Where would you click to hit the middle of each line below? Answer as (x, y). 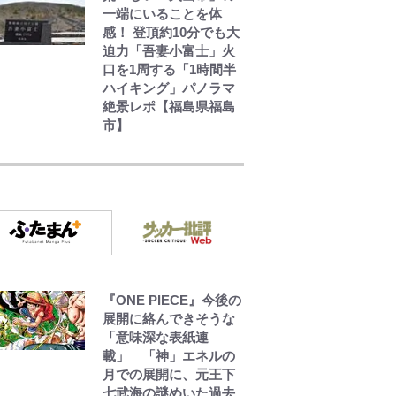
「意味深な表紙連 (156, 337)
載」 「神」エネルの (169, 355)
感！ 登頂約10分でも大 (171, 32)
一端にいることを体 (162, 13)
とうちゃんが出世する (169, 225)
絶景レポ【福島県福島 (169, 106)
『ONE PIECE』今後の (172, 300)
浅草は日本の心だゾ (162, 143)
